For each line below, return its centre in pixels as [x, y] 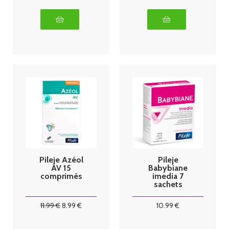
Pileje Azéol [61, 159]
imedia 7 [168, 176]
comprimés [61, 176]
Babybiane [168, 168]
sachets [168, 184]
